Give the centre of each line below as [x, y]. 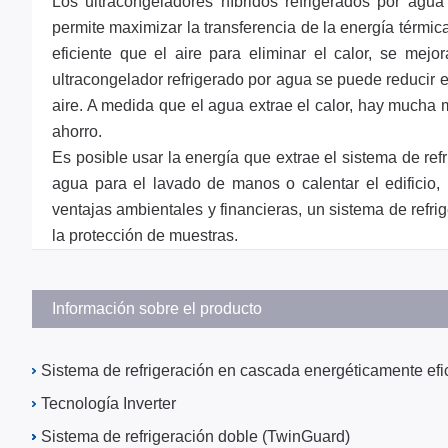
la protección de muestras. [145, 235]
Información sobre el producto [157, 308]
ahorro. [77, 131]
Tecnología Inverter [108, 403]
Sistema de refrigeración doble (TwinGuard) [195, 436]
